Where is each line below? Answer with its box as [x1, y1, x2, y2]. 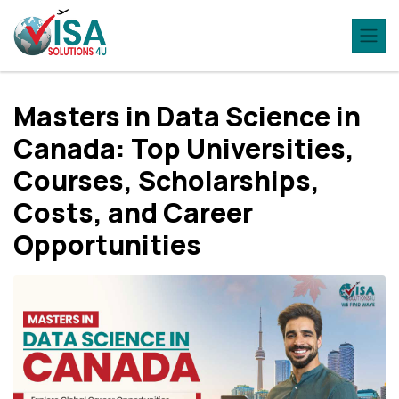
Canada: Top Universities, [13, 130, 354, 167]
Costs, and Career [13, 194, 253, 231]
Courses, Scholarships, [13, 162, 320, 199]
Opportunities [13, 226, 201, 263]
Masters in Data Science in [13, 98, 361, 134]
